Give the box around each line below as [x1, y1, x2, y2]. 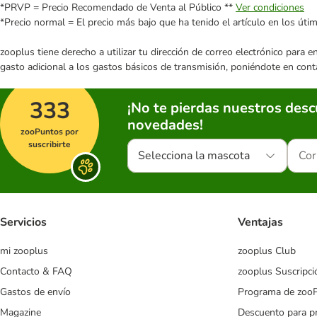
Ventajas [238, 214, 283, 231]
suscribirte [28, 139, 71, 150]
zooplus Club [238, 244, 296, 258]
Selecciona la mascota [138, 148, 250, 163]
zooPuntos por [21, 126, 79, 137]
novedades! [127, 115, 203, 134]
